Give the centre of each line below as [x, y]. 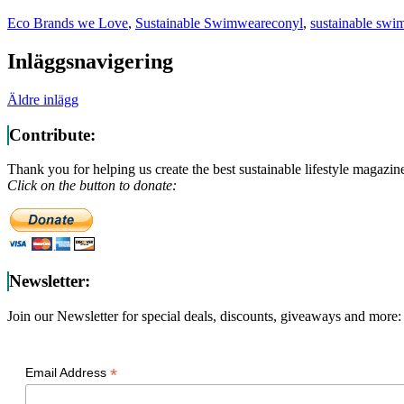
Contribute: [52, 134]
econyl [284, 23]
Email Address [68, 372]
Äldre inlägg [43, 99]
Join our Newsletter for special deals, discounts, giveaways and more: [204, 316]
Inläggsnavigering [90, 61]
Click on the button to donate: [92, 186]
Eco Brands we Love [68, 23]
